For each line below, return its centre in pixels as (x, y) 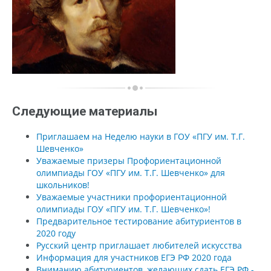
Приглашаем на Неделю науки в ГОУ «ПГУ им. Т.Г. (141, 136)
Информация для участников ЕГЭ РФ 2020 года (134, 257)
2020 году (56, 233)
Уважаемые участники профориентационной (132, 197)
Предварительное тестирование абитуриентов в (139, 221)
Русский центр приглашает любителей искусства (139, 245)
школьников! (63, 184)
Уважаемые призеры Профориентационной (129, 160)
